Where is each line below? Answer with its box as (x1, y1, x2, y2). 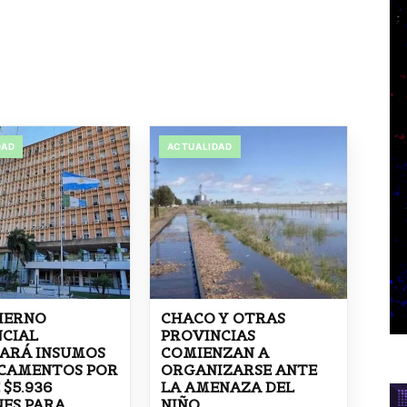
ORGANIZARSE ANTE (160, 361, 317, 380)
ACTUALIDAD (166, 141, 233, 153)
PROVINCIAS (160, 326, 255, 345)
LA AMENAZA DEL (160, 378, 294, 397)
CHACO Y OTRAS (160, 309, 285, 328)
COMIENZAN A (160, 343, 269, 362)
